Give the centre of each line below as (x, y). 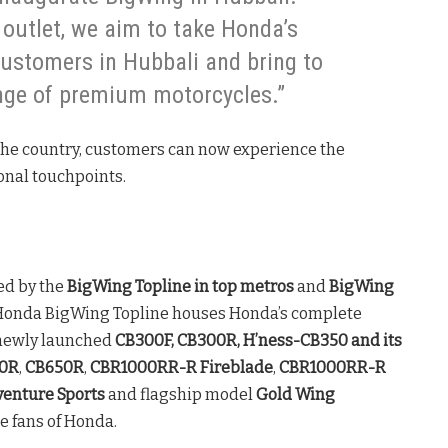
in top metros (244, 287)
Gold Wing (295, 395)
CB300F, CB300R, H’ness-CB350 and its (258, 341)
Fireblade (236, 368)
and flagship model (180, 395)
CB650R (54, 368)
